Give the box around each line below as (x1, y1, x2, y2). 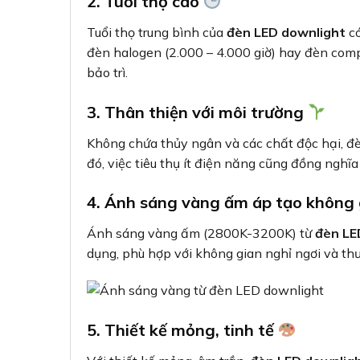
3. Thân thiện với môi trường (87, 101, 308, 122)
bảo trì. (87, 63, 128, 80)
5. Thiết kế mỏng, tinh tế (87, 319, 278, 340)
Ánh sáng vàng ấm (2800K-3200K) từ (87, 225, 315, 242)
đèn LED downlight (227, 23, 346, 40)
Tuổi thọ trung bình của (87, 23, 227, 40)
